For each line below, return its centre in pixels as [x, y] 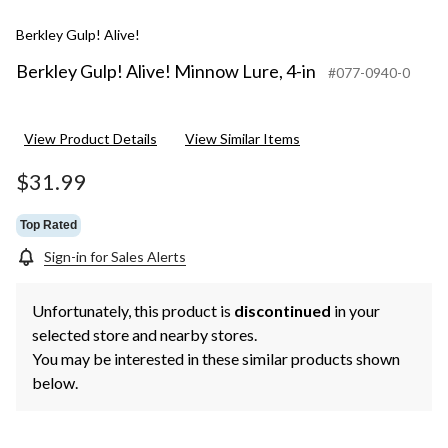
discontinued [282, 311]
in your [355, 311]
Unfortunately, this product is [133, 311]
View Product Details [90, 139]
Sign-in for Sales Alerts [115, 257]
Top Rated [48, 224]
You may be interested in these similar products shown [216, 359]
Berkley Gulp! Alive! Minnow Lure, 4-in [166, 71]
